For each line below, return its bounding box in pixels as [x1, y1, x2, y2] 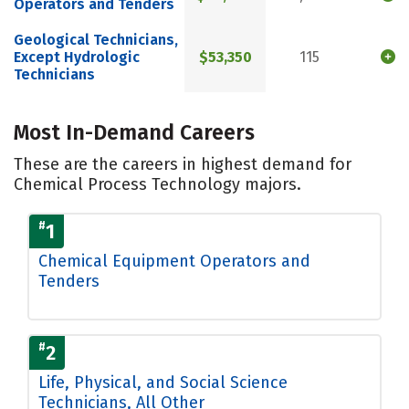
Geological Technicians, [14, 31, 178, 49]
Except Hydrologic [14, 48, 140, 67]
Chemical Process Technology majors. [14, 173, 301, 194]
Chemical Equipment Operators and [38, 250, 310, 271]
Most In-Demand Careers [14, 119, 255, 145]
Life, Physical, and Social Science [38, 372, 288, 393]
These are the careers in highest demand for [14, 153, 351, 174]
